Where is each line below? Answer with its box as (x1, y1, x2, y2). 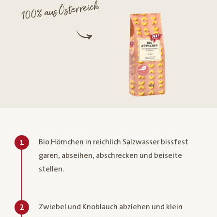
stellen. (39, 164, 64, 173)
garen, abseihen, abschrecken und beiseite (39, 151, 182, 160)
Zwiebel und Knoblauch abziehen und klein (39, 202, 183, 211)
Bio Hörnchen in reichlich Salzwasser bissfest (39, 137, 188, 146)
